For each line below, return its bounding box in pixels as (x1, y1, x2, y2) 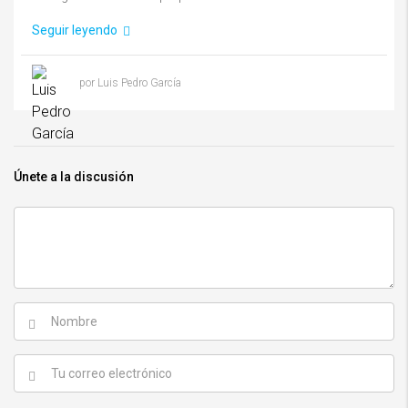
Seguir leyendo (32, 22, 120, 37)
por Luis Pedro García (79, 76, 181, 89)
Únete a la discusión (14, 168, 134, 184)
